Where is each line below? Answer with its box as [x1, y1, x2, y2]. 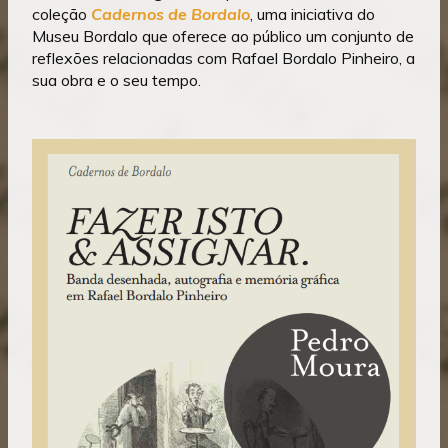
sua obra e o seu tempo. [32, 70, 201, 91]
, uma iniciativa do [250, 4, 375, 25]
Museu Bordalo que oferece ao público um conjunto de [32, 26, 414, 47]
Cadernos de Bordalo [91, 4, 250, 25]
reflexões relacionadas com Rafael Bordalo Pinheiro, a [32, 48, 415, 69]
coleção [32, 4, 91, 25]
